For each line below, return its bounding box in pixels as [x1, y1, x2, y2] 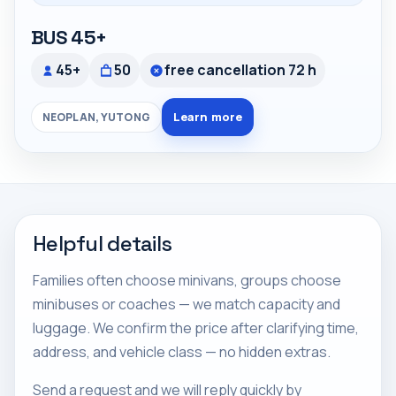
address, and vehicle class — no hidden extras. [33, 342, 331, 362]
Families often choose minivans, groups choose [33, 270, 341, 290]
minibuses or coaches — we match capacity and [33, 294, 340, 314]
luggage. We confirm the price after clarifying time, [33, 318, 359, 338]
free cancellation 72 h [164, 60, 316, 80]
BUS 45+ [31, 25, 107, 49]
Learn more [172, 109, 243, 125]
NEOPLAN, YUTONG [42, 110, 150, 125]
